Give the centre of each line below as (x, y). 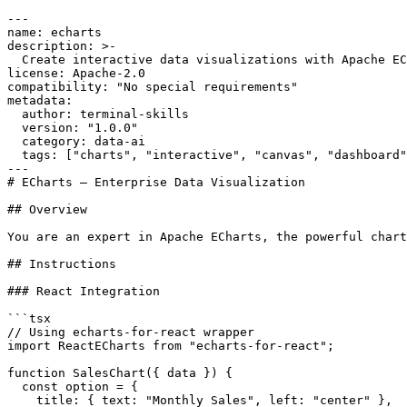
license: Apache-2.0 (76, 73)
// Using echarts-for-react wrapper (131, 332)
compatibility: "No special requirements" (153, 86)
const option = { (73, 386)
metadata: (40, 100)
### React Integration (84, 291)
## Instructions (62, 263)
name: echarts (55, 32)
